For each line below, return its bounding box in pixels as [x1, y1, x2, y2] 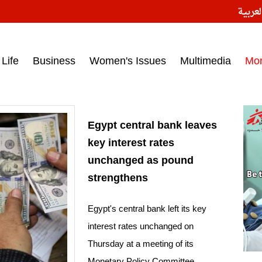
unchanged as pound [88, 154, 194, 167]
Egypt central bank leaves [88, 119, 217, 132]
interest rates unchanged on [88, 221, 194, 232]
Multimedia [180, 55, 231, 67]
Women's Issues [89, 55, 166, 67]
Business [33, 55, 75, 67]
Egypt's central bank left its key [88, 204, 206, 214]
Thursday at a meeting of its [88, 239, 194, 249]
